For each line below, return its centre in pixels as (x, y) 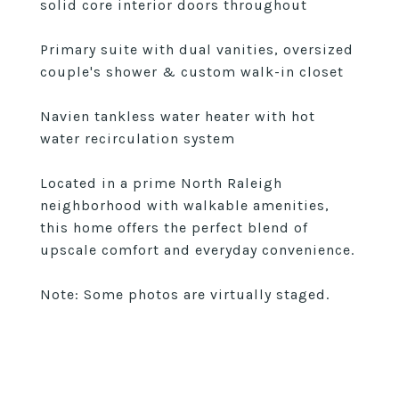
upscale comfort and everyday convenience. (197, 250)
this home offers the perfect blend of (174, 228)
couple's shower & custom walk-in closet (192, 72)
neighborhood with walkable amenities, (185, 205)
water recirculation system (138, 138)
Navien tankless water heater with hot (178, 116)
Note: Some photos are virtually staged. (185, 294)
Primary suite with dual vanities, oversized (197, 49)
